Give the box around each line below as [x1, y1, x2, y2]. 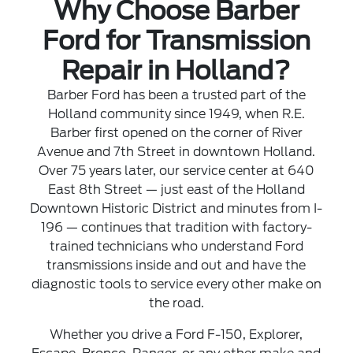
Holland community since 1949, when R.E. [47, 106, 305, 121]
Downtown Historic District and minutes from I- [30, 201, 323, 216]
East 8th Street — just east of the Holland [47, 182, 305, 197]
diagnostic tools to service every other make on [31, 277, 321, 292]
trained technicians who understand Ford [49, 239, 303, 254]
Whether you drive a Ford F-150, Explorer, [50, 327, 303, 342]
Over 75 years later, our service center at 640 [38, 163, 314, 178]
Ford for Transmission [42, 25, 310, 56]
